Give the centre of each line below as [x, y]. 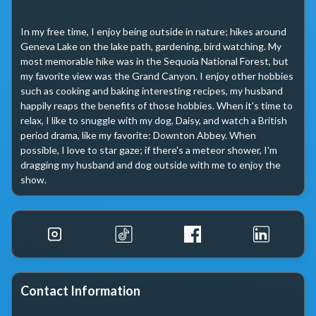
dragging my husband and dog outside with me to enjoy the [151, 165]
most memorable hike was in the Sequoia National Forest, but [154, 61]
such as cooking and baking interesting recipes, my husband [152, 91]
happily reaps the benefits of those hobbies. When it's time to [157, 105]
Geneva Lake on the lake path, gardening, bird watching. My [151, 46]
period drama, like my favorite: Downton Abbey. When [138, 135]
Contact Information [80, 291]
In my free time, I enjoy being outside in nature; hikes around [153, 31]
